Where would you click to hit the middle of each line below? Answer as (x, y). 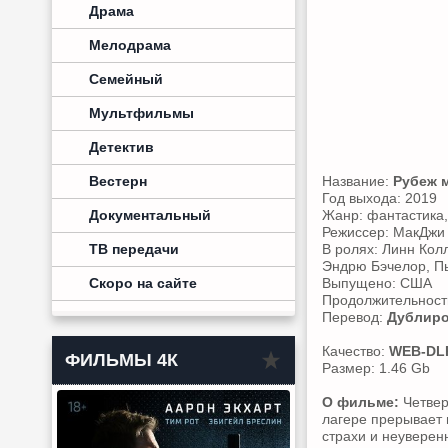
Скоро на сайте (143, 283)
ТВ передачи (134, 249)
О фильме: (360, 402)
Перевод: (354, 317)
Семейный (126, 79)
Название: (357, 181)
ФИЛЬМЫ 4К (121, 360)
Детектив (121, 147)
